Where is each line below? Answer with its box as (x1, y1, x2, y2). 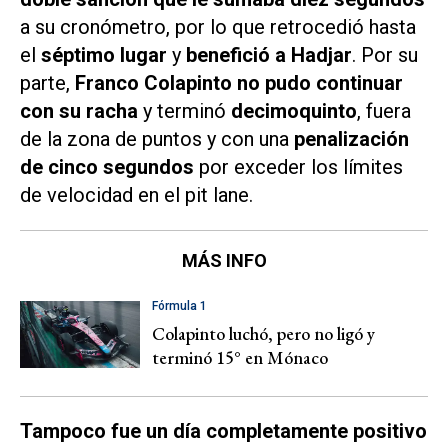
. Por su (352, 42, 418, 67)
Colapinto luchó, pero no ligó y (152, 321, 375, 345)
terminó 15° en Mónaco (152, 345, 328, 369)
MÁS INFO (181, 249, 267, 271)
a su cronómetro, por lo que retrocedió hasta (20, 14, 416, 39)
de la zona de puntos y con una (20, 126, 294, 151)
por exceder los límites (194, 154, 403, 179)
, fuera (357, 98, 411, 123)
